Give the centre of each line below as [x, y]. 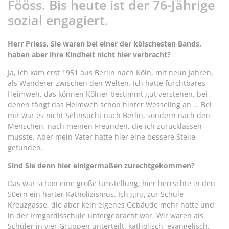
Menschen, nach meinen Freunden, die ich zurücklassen [105, 126]
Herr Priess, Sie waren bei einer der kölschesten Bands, [105, 43]
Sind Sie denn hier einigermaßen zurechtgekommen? [101, 165]
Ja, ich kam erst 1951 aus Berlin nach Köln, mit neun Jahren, [110, 72]
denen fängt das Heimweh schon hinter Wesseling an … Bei [110, 104]
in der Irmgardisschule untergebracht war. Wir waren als [106, 215]
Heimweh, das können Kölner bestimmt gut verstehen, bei [108, 94]
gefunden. [25, 147]
